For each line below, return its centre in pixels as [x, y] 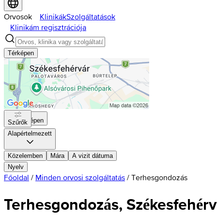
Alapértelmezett [30, 133]
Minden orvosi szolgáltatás [80, 177]
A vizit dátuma [93, 156]
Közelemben [25, 156]
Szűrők [18, 122]
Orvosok [18, 16]
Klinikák [53, 16]
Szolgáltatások [91, 16]
